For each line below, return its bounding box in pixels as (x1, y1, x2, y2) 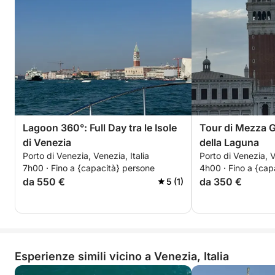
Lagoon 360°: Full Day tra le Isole (23, 122, 177, 134)
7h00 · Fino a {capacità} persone (23, 163, 155, 173)
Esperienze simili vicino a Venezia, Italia (15, 250, 229, 263)
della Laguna (199, 136, 259, 149)
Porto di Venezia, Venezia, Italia (23, 150, 149, 161)
